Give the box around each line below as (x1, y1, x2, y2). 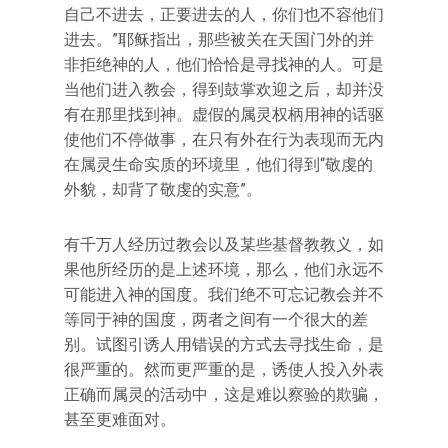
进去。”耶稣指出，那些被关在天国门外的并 (64, 30, 374, 49)
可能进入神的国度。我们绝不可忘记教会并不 (64, 285, 384, 304)
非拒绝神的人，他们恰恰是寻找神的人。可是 (64, 55, 384, 74)
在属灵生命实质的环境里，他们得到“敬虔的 (64, 155, 373, 174)
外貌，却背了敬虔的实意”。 (64, 180, 262, 199)
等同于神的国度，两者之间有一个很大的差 (64, 310, 368, 329)
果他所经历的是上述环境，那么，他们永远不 (64, 260, 384, 279)
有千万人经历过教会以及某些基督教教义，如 (64, 235, 384, 254)
